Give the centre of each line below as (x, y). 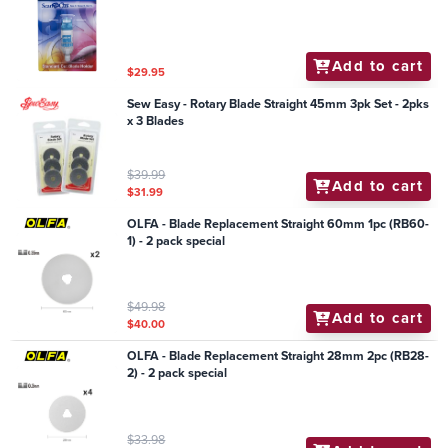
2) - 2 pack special (177, 373)
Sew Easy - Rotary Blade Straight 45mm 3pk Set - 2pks (278, 103)
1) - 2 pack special (176, 240)
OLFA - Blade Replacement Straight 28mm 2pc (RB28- (278, 356)
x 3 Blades (156, 120)
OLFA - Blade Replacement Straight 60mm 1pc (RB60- (278, 223)
